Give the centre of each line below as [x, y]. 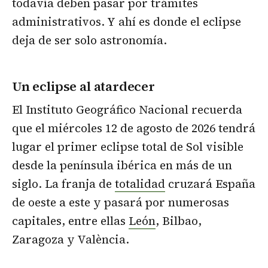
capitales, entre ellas [70, 221]
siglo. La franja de [63, 184]
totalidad [140, 184]
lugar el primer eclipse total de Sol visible [128, 147]
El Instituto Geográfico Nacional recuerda [127, 110]
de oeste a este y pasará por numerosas [121, 202]
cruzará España [210, 184]
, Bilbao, [179, 221]
